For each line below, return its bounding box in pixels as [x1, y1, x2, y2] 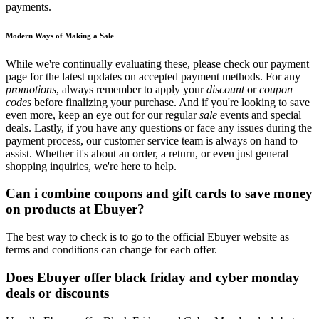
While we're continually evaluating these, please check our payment [6, 57, 309, 70]
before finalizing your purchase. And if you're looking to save [31, 95, 310, 108]
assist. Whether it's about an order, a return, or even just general [6, 147, 288, 159]
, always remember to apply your [56, 83, 206, 95]
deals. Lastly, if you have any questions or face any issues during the [6, 121, 312, 134]
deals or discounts [6, 285, 109, 300]
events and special [217, 108, 301, 121]
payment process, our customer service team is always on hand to [6, 134, 298, 147]
